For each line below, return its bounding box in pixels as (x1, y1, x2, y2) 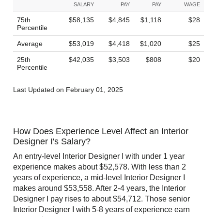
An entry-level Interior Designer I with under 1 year (13, 152, 185, 161)
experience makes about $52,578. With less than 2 (13, 163, 186, 171)
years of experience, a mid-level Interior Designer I (13, 173, 185, 182)
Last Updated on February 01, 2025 (13, 85, 123, 93)
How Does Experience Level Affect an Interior (13, 126, 188, 136)
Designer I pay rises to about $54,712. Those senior (13, 195, 190, 203)
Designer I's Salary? (13, 136, 91, 146)
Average (17, 39, 43, 47)
